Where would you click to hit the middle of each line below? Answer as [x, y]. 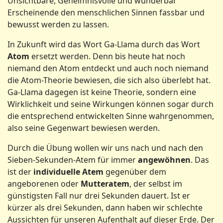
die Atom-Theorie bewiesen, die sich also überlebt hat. [109, 80]
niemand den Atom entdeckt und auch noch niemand [108, 68]
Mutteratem [105, 184]
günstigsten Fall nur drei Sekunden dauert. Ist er [99, 196]
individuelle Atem [68, 172]
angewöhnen [164, 160]
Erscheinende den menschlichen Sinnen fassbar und [106, 12]
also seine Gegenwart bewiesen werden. [84, 128]
